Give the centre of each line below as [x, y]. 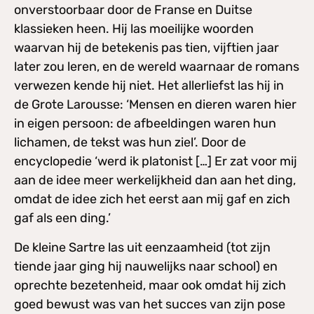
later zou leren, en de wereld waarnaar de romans [157, 67]
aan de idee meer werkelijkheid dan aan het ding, [155, 180]
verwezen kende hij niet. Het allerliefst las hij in [149, 86]
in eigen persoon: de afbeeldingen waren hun [145, 124]
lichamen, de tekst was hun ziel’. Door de [130, 143]
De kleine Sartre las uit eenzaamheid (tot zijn [142, 247]
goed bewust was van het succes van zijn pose [150, 304]
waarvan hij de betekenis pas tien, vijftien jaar [146, 48]
